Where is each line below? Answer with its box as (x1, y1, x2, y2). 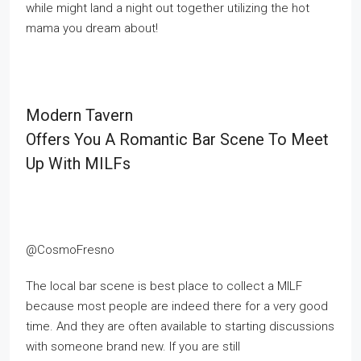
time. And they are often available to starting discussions (26, 319, 334, 334)
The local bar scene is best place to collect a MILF (26, 279, 302, 293)
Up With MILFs (26, 154, 131, 173)
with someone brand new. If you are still (26, 339, 240, 354)
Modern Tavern (26, 106, 133, 125)
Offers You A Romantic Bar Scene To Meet (26, 130, 329, 149)
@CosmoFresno (26, 243, 114, 257)
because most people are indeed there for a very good (26, 299, 328, 313)
